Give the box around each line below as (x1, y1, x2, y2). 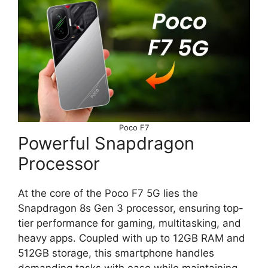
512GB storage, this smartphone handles (18, 246, 214, 259)
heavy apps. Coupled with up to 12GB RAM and (18, 232, 245, 244)
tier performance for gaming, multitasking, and (18, 217, 241, 229)
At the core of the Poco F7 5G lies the (18, 187, 198, 199)
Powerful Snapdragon (18, 132, 194, 154)
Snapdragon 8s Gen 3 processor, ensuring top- (18, 202, 243, 214)
